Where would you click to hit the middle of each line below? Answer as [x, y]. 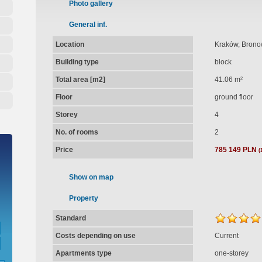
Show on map [91, 177]
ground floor [234, 97]
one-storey [231, 253]
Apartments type [83, 253]
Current [226, 236]
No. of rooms [77, 132]
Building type [77, 62]
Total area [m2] [80, 80]
